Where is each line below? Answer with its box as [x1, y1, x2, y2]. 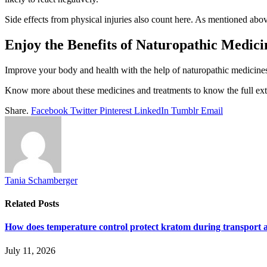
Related [5, 198, 38, 209]
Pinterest [100, 105, 132, 116]
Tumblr [171, 105, 198, 116]
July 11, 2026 [5, 245, 55, 256]
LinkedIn [134, 105, 169, 116]
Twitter [70, 105, 97, 116]
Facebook [31, 105, 68, 116]
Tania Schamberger [5, 175, 77, 185]
